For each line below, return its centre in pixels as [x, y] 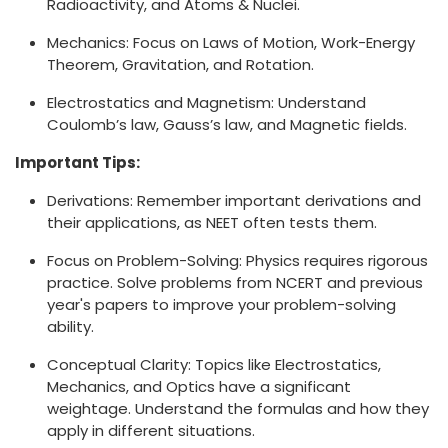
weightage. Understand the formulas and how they [238, 409]
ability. [70, 327]
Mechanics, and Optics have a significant [199, 387]
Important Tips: [77, 163]
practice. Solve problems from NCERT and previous [235, 283]
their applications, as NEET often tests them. [212, 223]
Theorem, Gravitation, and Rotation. [180, 65]
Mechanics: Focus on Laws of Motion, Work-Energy [231, 43]
